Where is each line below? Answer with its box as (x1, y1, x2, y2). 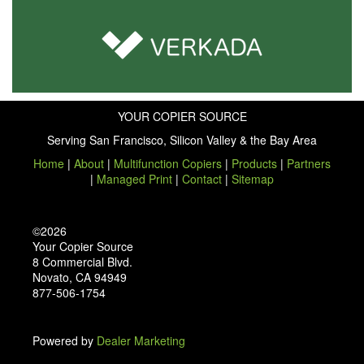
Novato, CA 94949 (32, 268, 127, 285)
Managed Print (97, 170, 172, 187)
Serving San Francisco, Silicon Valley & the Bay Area (47, 131, 317, 148)
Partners (287, 154, 331, 171)
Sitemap (232, 170, 274, 187)
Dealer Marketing (97, 331, 185, 349)
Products (232, 154, 277, 171)
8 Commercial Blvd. (32, 253, 132, 270)
